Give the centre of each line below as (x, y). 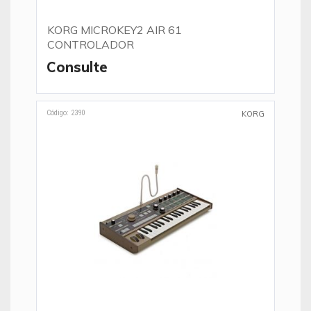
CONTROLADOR (91, 44)
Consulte (77, 67)
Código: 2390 (66, 113)
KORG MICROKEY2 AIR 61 (115, 30)
